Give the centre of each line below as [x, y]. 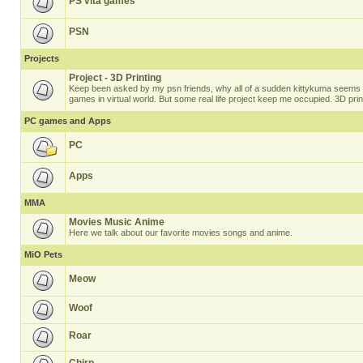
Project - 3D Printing [115, 78]
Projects [42, 58]
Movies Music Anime [117, 222]
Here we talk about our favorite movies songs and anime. [181, 233]
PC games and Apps [68, 121]
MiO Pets [43, 254]
